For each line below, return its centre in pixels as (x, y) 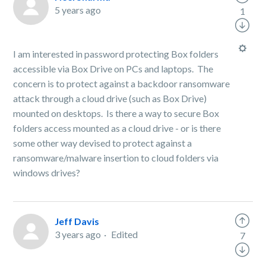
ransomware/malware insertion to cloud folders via (116, 158)
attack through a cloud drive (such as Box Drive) (110, 98)
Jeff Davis (77, 221)
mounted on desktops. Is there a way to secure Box (116, 113)
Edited (125, 234)
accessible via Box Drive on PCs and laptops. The (113, 69)
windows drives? (48, 172)
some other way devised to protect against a (103, 143)
